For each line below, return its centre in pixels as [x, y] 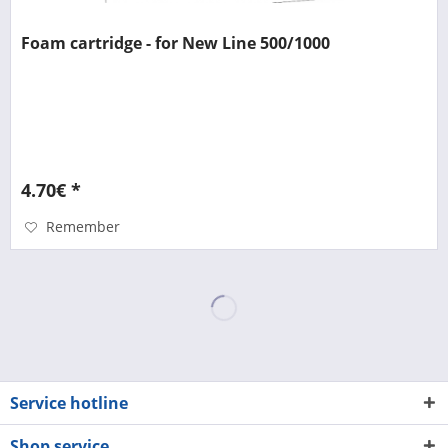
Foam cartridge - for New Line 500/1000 [176, 42]
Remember [83, 226]
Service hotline [69, 403]
